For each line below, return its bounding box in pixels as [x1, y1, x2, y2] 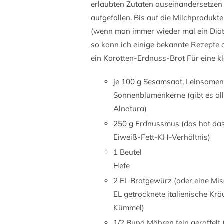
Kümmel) [113, 203, 144, 212]
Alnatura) [113, 104, 147, 113]
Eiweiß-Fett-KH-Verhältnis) [113, 132, 210, 142]
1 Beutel [113, 147, 142, 157]
